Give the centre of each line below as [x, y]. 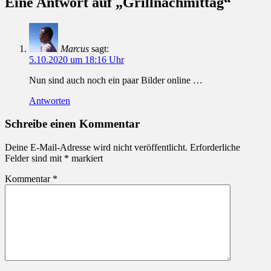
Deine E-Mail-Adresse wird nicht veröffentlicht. [96, 147]
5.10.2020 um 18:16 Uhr [77, 59]
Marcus [75, 48]
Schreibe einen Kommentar [72, 124]
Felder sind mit [34, 158]
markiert [86, 158]
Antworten [50, 100]
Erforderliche [215, 147]
